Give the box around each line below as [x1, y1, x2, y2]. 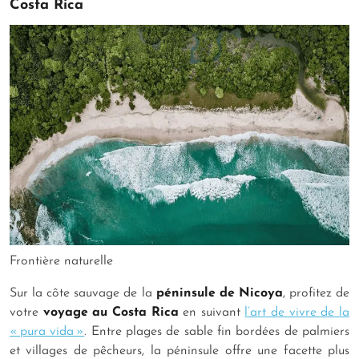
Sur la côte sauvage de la [10, 287, 156, 301]
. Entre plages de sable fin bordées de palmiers [84, 325, 350, 339]
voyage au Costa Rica [42, 306, 179, 320]
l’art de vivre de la [244, 306, 350, 320]
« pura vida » [10, 325, 85, 339]
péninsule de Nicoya [155, 287, 283, 301]
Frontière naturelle [10, 255, 113, 268]
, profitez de [282, 287, 350, 301]
